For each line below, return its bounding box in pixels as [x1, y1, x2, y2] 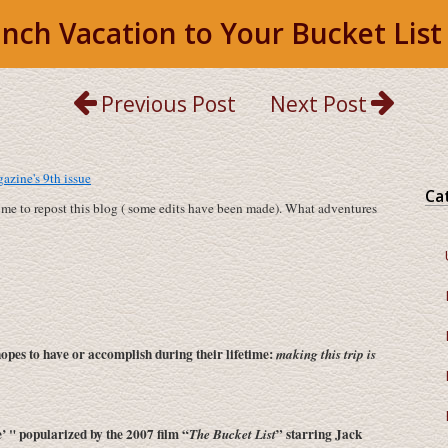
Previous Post [101, 90, 237, 118]
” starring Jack [276, 424, 362, 444]
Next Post [270, 90, 368, 118]
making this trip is [276, 345, 376, 363]
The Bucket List [189, 425, 276, 443]
